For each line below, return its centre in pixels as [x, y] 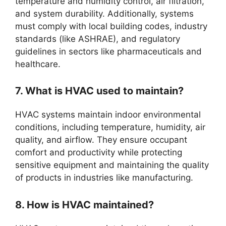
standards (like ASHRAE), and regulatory [98, 39]
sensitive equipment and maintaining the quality [112, 165]
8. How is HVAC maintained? [84, 205]
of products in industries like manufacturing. [104, 178]
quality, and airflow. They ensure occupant [101, 140]
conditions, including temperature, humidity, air [110, 127]
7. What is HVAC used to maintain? [99, 91]
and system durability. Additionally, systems [104, 13]
